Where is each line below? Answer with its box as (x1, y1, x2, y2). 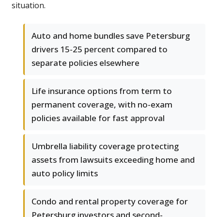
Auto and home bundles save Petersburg (31, 30, 190, 42)
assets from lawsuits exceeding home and (31, 154, 195, 166)
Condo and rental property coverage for (31, 196, 188, 207)
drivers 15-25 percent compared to (31, 44, 168, 55)
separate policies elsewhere (31, 57, 139, 69)
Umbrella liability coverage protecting (31, 140, 179, 152)
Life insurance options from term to (31, 85, 172, 97)
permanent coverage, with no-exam (31, 99, 172, 110)
